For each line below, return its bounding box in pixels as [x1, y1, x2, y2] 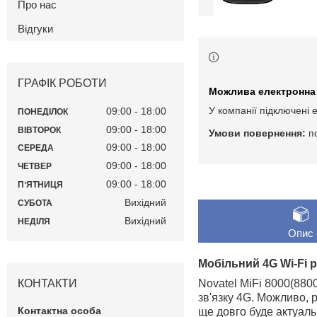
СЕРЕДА [18, 143, 54, 154]
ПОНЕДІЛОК [18, 106, 68, 117]
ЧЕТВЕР [18, 161, 52, 172]
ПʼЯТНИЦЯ [18, 180, 63, 190]
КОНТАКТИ [18, 277, 77, 289]
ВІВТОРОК [18, 125, 61, 135]
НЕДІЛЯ [18, 216, 50, 226]
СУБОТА [18, 197, 52, 208]
